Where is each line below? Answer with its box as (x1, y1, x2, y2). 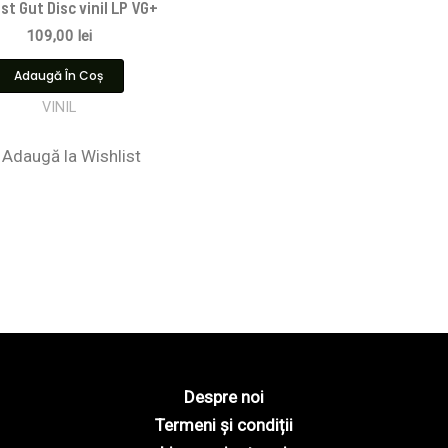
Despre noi (183, 387, 264, 408)
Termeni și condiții (154, 415, 293, 436)
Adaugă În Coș (14, 67, 103, 85)
